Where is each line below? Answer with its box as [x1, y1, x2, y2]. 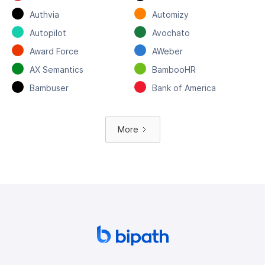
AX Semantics [30, 64, 83, 75]
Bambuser [30, 82, 69, 93]
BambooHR [151, 64, 196, 75]
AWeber [151, 46, 183, 56]
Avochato [151, 27, 190, 38]
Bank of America [151, 82, 216, 93]
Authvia [30, 9, 59, 20]
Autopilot [30, 27, 66, 38]
